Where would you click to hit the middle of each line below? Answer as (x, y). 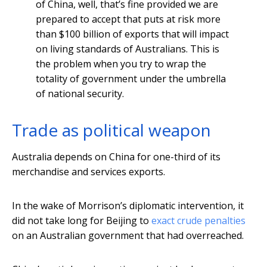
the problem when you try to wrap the (121, 64)
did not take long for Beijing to (82, 221)
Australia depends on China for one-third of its (116, 157)
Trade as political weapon (111, 130)
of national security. (80, 94)
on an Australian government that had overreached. (128, 236)
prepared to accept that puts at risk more (128, 19)
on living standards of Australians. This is (128, 49)
